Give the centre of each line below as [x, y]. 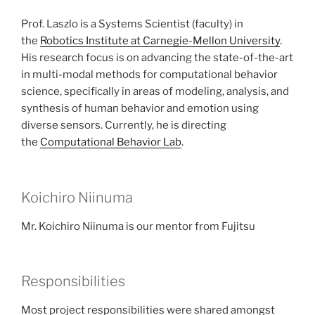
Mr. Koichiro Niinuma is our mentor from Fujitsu [138, 226]
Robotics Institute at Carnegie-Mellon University [160, 41]
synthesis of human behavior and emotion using [140, 109]
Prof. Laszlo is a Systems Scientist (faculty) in [132, 24]
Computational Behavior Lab [111, 142]
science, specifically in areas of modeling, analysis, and [155, 92]
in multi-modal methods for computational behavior [149, 75]
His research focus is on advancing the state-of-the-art [157, 58]
